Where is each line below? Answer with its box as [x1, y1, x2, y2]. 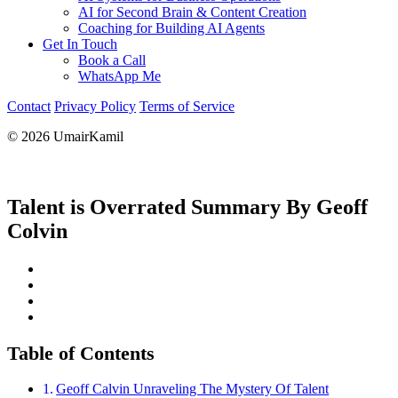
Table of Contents [7, 341, 155, 364]
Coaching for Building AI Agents [78, 20, 265, 36]
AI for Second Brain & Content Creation [78, 4, 306, 20]
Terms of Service [139, 99, 235, 114]
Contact [7, 99, 51, 114]
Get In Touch [43, 36, 117, 52]
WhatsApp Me [78, 68, 161, 84]
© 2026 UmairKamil [7, 129, 123, 144]
